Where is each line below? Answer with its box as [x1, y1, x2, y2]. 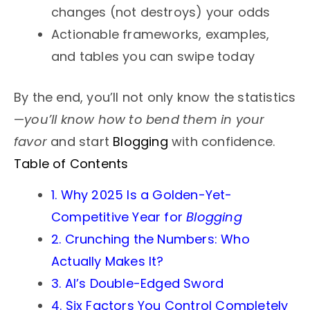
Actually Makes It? [51, 252, 164, 270]
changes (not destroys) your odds [51, 3, 271, 21]
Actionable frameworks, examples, [51, 26, 270, 43]
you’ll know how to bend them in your [24, 111, 265, 128]
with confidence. [167, 133, 275, 150]
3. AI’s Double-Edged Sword [51, 274, 224, 292]
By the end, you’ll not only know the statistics [14, 89, 296, 106]
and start [47, 133, 113, 150]
